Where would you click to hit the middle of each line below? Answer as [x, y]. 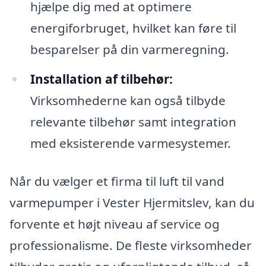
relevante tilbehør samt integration [133, 121]
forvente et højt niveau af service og [115, 224]
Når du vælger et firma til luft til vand [117, 181]
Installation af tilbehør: [101, 79]
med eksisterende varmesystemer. [130, 143]
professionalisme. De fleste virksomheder [131, 245]
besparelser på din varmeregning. [129, 50]
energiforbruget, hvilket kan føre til [133, 28]
